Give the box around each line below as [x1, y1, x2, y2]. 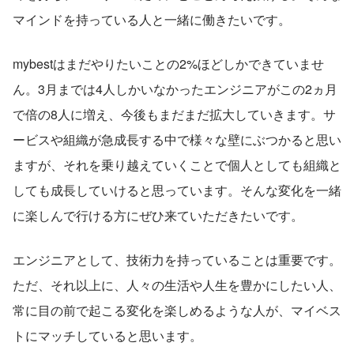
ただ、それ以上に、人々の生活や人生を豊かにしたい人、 [13, 276, 341, 295]
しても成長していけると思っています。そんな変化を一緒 [13, 181, 341, 200]
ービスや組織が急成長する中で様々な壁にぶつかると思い [13, 130, 341, 149]
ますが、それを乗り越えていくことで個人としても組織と [13, 156, 341, 175]
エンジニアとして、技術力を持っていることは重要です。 [13, 250, 341, 269]
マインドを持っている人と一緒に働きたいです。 [13, 10, 291, 29]
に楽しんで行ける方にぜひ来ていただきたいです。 [13, 206, 303, 225]
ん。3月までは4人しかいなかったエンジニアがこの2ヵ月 [13, 80, 337, 99]
